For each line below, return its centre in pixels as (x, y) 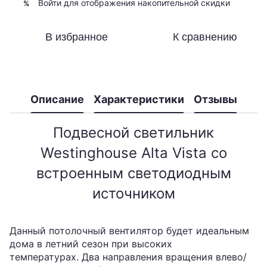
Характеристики (139, 99)
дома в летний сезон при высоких (91, 244)
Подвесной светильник (133, 133)
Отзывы (215, 99)
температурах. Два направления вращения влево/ (128, 257)
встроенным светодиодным (133, 173)
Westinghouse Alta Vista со (133, 153)
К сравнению (205, 37)
